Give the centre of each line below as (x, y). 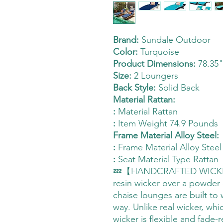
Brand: (126, 40)
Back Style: (134, 88)
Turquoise (159, 52)
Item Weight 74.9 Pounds (167, 123)
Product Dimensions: (154, 64)
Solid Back (178, 88)
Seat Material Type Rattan (167, 159)
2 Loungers (155, 76)
